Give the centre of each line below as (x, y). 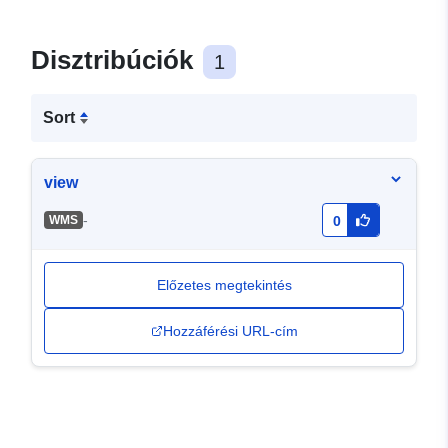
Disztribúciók (115, 60)
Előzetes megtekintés (224, 285)
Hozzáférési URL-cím (230, 331)
